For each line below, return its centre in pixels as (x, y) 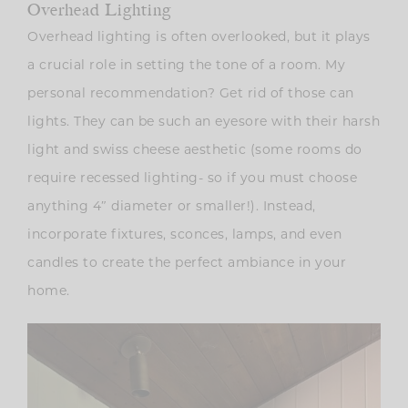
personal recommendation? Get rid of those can (191, 92)
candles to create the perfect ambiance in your (187, 262)
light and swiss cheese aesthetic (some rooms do (195, 149)
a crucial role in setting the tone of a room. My (186, 64)
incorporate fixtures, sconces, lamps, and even (184, 234)
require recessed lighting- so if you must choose (192, 177)
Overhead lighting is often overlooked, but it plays (199, 36)
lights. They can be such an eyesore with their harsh (204, 121)
